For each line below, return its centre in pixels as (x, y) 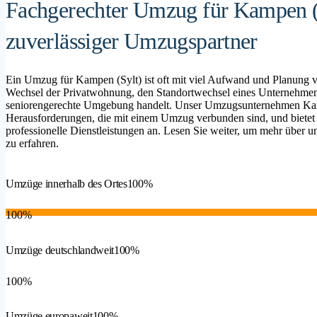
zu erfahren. (32, 144)
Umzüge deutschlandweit (60, 250)
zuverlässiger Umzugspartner (134, 41)
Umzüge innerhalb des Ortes (67, 184)
